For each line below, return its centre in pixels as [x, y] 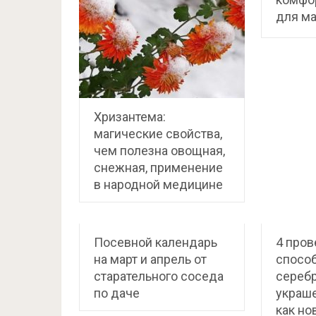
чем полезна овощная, [159, 150]
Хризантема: [130, 116]
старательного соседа [159, 276]
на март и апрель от [150, 259]
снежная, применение [158, 167]
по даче [117, 293]
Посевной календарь [156, 242]
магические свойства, [158, 133]
